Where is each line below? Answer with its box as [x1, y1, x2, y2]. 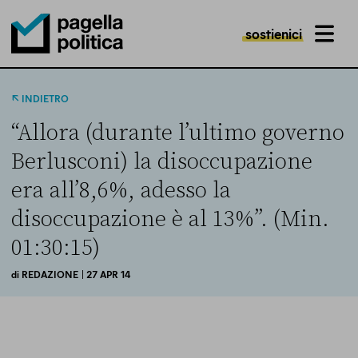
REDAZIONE [22, 268, 78, 280]
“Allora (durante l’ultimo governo [11, 119, 344, 147]
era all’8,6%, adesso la [11, 177, 231, 205]
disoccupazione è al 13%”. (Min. [11, 205, 329, 233]
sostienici [245, 24, 302, 43]
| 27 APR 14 [81, 268, 130, 280]
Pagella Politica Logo [10, 62, 117, 76]
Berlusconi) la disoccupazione [11, 148, 312, 176]
